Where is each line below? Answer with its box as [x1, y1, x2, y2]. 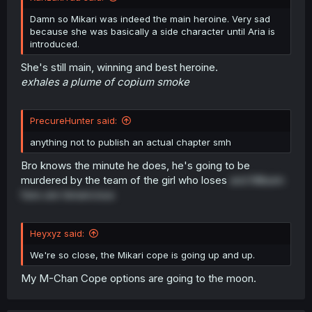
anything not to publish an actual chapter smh [30, 136, 231, 148]
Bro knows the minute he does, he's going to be [21, 159, 250, 173]
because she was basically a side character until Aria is [30, 25, 275, 37]
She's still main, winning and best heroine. [21, 61, 218, 75]
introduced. [30, 38, 79, 49]
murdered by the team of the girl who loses [21, 173, 230, 187]
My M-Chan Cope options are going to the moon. [21, 272, 256, 286]
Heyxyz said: [30, 227, 84, 239]
